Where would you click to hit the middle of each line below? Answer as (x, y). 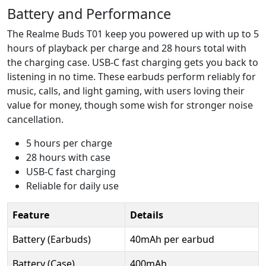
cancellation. (35, 119)
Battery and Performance (89, 13)
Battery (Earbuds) (52, 239)
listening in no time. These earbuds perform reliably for (132, 76)
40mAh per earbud (172, 239)
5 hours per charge (69, 143)
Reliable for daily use (72, 186)
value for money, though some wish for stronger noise (130, 105)
